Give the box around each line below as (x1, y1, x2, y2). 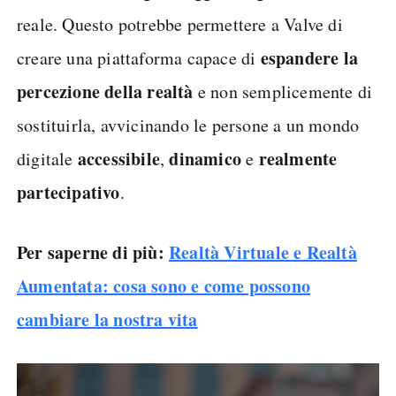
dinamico (169, 146, 242, 171)
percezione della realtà (17, 79, 194, 104)
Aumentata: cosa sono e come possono (17, 273, 311, 299)
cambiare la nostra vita (17, 307, 198, 332)
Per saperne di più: (17, 240, 169, 265)
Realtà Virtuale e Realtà (169, 240, 357, 265)
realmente (258, 146, 338, 171)
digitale (17, 147, 78, 171)
